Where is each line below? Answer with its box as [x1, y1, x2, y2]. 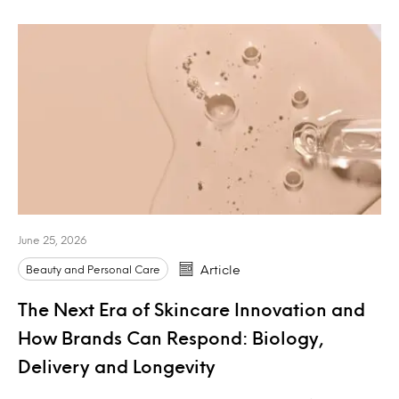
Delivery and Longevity [18, 358, 216, 373]
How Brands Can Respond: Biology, [18, 330, 324, 345]
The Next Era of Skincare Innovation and [18, 301, 365, 316]
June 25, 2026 [18, 234, 86, 244]
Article [200, 264, 240, 274]
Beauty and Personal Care [26, 264, 160, 273]
